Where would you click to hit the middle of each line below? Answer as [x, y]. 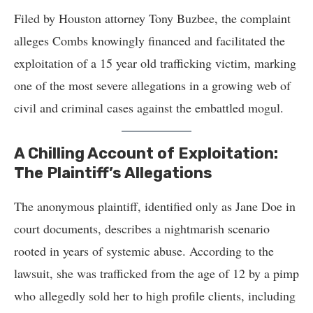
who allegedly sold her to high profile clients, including [155, 296]
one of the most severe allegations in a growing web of [152, 85]
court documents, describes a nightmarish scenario [142, 228]
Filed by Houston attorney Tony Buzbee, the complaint [152, 18]
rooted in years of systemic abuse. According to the [144, 251]
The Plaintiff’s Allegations [113, 173]
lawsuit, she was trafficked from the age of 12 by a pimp [156, 273]
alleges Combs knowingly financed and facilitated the [150, 41]
